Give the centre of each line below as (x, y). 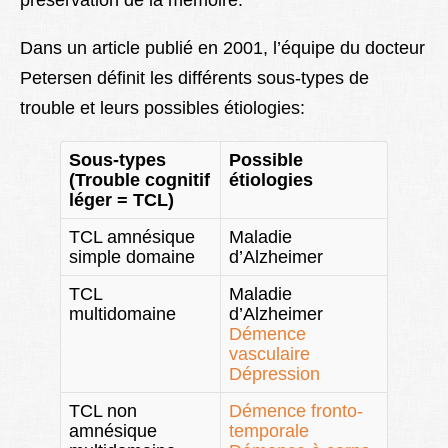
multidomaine (122, 314)
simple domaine (132, 257)
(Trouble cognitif (139, 180)
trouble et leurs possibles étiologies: (162, 108)
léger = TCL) (121, 200)
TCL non (103, 411)
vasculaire (269, 354)
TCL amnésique (132, 237)
